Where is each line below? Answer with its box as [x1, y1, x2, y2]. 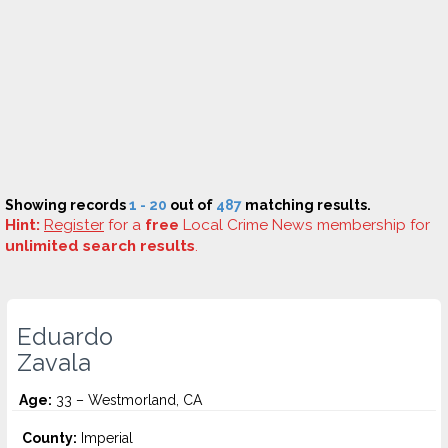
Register [44, 216, 104, 234]
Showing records [5, 197, 129, 213]
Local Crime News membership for [179, 216, 430, 234]
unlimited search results [5, 237, 195, 255]
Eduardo [17, 323, 113, 351]
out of [167, 197, 216, 213]
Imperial [77, 430, 133, 446]
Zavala [17, 349, 91, 377]
